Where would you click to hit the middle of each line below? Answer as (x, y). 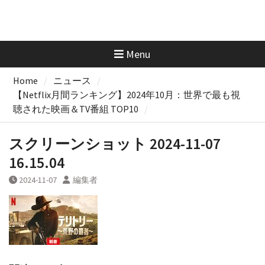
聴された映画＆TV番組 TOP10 (75, 109)
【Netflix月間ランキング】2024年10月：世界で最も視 (126, 94)
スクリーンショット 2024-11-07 (114, 143)
